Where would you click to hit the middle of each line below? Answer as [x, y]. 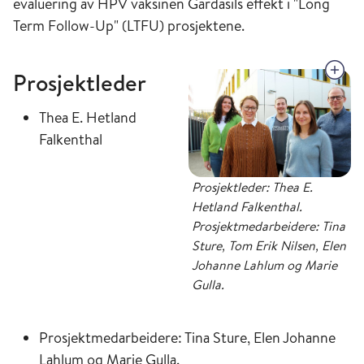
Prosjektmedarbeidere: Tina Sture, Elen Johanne [187, 337]
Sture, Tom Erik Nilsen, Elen [269, 245]
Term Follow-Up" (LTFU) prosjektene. [129, 25]
